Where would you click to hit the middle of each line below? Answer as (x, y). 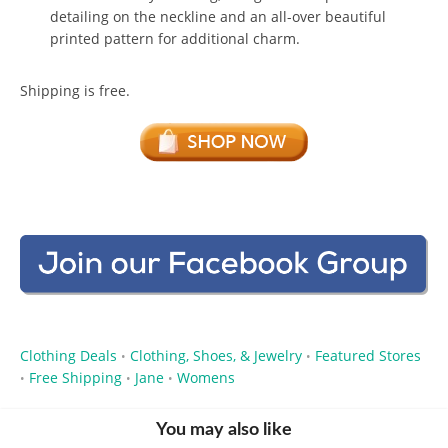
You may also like (224, 429)
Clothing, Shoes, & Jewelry (216, 355)
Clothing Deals (68, 355)
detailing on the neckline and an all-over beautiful (218, 17)
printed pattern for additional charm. (175, 39)
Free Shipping (75, 377)
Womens (206, 377)
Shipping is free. (75, 91)
